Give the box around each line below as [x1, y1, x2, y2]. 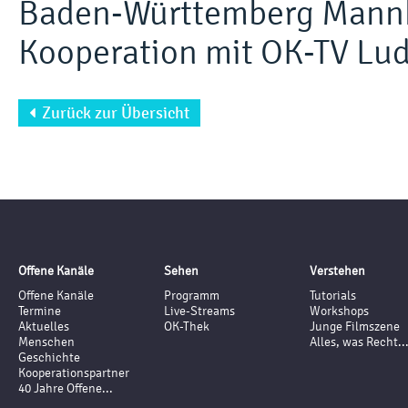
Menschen [18, 334, 75, 350]
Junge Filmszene [310, 319, 400, 334]
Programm [164, 288, 219, 303]
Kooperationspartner [18, 365, 129, 381]
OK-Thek [164, 319, 209, 334]
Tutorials [310, 288, 356, 303]
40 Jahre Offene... [18, 381, 113, 396]
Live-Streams [164, 303, 235, 319]
